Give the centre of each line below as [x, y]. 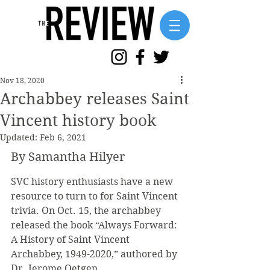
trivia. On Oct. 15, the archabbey [87, 211]
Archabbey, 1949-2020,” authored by [95, 254]
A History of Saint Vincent [71, 240]
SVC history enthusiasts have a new [93, 182]
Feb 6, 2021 [63, 137]
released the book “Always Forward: [95, 225]
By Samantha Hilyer [68, 157]
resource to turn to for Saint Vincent [96, 196]
